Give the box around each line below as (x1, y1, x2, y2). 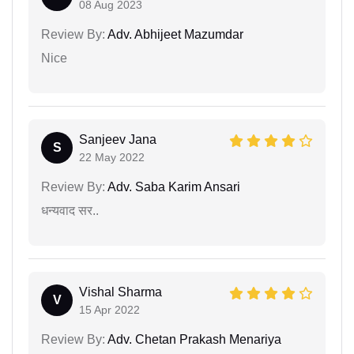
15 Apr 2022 (79, 303, 140, 316)
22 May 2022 (79, 150, 145, 164)
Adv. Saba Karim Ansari (105, 179, 240, 194)
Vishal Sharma (79, 284, 162, 299)
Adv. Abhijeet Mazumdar (105, 27, 243, 41)
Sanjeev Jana (79, 132, 156, 146)
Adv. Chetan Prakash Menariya (105, 332, 281, 346)
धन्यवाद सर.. (41, 203, 99, 217)
